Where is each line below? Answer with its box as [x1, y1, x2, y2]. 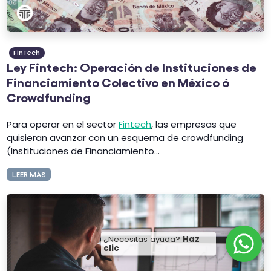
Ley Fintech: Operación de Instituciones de [7, 59, 257, 74]
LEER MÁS [11, 169, 46, 178]
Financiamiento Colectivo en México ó [7, 74, 230, 89]
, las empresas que [151, 118, 237, 131]
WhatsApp [131, 244, 167, 253]
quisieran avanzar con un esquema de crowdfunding [7, 131, 244, 145]
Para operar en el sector [7, 118, 117, 131]
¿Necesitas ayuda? [103, 233, 183, 245]
